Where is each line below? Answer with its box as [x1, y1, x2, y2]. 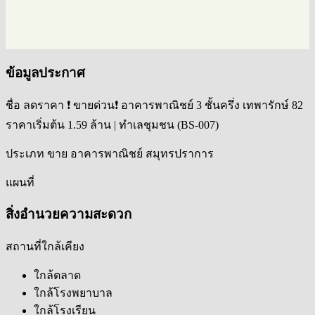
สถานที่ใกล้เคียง [6, 240, 84, 253]
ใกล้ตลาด [34, 269, 81, 282]
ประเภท [6, 147, 44, 160]
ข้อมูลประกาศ [6, 65, 85, 81]
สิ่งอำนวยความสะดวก [6, 207, 131, 222]
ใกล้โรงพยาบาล [34, 287, 112, 300]
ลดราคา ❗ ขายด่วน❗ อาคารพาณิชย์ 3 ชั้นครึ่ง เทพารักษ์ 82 [23, 98, 303, 111]
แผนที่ [6, 176, 34, 188]
